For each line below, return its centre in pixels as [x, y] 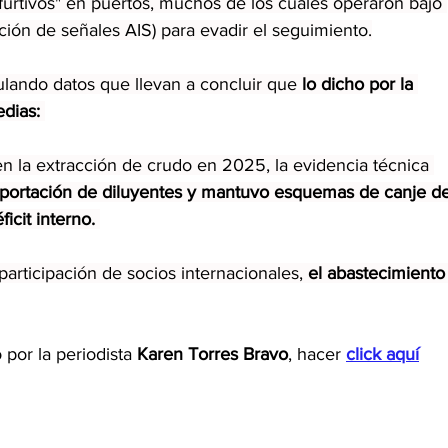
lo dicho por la [360, 83]
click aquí [382, 353]
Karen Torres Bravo [212, 353]
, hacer [317, 353]
